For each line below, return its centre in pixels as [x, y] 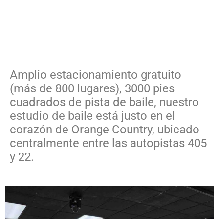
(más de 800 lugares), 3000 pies [92, 88]
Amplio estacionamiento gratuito [96, 75]
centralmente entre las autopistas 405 [108, 143]
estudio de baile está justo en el [92, 116]
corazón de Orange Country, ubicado [105, 129]
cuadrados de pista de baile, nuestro [104, 102]
